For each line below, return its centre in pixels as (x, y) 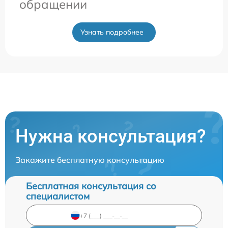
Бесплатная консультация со (91, 186)
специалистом (58, 196)
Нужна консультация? (111, 137)
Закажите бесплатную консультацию (90, 160)
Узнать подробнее (112, 32)
